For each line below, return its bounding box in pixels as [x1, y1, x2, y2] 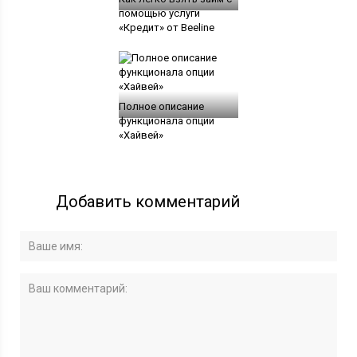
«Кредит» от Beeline [118, 21, 214, 33]
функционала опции [118, 114, 214, 127]
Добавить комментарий [56, 191, 241, 211]
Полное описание [118, 100, 204, 112]
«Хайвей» [118, 128, 163, 141]
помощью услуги [118, 6, 200, 19]
